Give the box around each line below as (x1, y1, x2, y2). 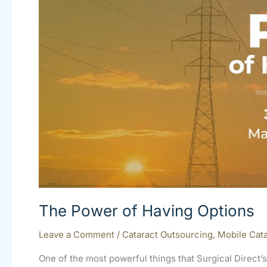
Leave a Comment (39, 229, 114, 241)
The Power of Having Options (39, 201, 254, 221)
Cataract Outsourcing (122, 229, 213, 241)
